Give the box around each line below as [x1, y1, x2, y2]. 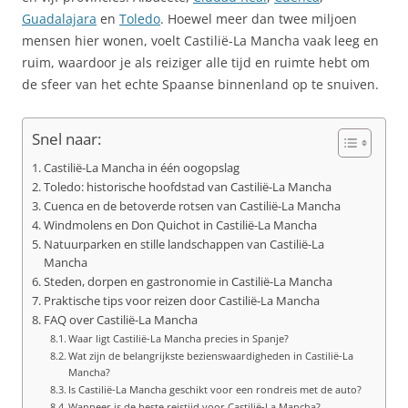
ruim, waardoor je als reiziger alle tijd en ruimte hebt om [22, 54, 370, 71]
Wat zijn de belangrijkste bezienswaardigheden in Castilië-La [68, 349, 354, 362]
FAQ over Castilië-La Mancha [43, 312, 198, 328]
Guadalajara [22, 10, 97, 27]
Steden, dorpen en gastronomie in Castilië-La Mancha [43, 274, 332, 290]
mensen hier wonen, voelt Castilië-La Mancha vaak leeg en [22, 32, 379, 49]
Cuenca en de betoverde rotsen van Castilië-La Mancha [43, 199, 341, 214]
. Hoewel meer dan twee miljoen [160, 10, 357, 27]
